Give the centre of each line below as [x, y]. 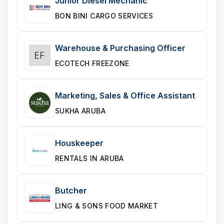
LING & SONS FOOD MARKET [107, 206]
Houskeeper [79, 143]
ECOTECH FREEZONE [92, 63]
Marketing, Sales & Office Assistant [125, 95]
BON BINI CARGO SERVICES [104, 16]
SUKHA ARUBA [80, 111]
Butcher [71, 190]
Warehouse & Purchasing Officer [120, 48]
